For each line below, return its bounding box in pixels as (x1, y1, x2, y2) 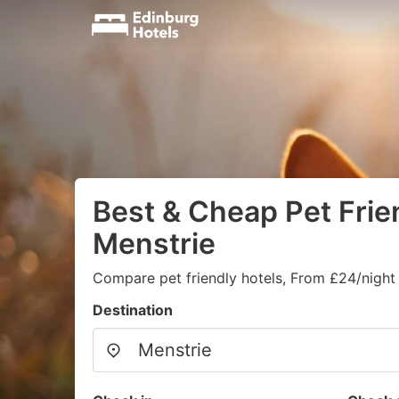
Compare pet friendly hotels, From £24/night (93, 269, 395, 287)
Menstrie (93, 226, 216, 261)
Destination (93, 301, 173, 319)
